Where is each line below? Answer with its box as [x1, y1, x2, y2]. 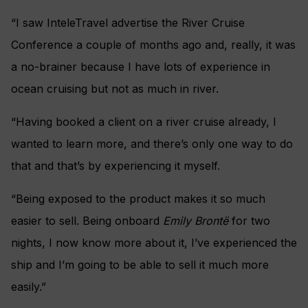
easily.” [11, 280, 46, 294]
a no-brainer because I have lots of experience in [11, 60, 270, 74]
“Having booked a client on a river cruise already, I [11, 115, 276, 129]
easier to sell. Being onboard [11, 214, 163, 228]
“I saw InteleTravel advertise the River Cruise [11, 16, 245, 30]
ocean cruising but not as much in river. [11, 82, 219, 96]
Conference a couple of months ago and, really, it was [11, 38, 296, 52]
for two [232, 214, 270, 228]
